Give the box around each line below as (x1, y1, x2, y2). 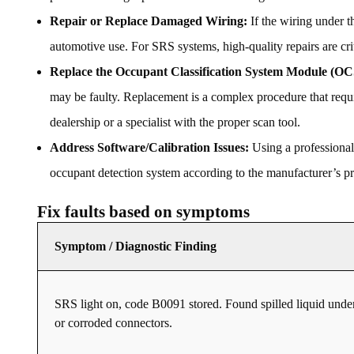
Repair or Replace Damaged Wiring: (50, 14, 247, 28)
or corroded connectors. (55, 316, 172, 330)
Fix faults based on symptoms (37, 202, 250, 222)
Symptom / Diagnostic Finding (55, 239, 217, 254)
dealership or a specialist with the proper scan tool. (50, 115, 300, 130)
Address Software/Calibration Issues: (50, 141, 249, 155)
